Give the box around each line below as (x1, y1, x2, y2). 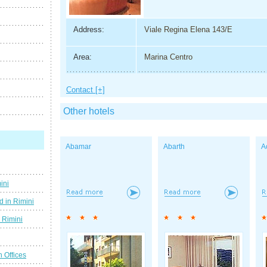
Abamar (66, 142, 91, 151)
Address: (73, 24, 104, 34)
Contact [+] (66, 85, 105, 95)
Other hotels (63, 106, 114, 117)
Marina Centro (144, 52, 193, 62)
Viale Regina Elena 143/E (144, 24, 232, 34)
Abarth (163, 142, 185, 151)
